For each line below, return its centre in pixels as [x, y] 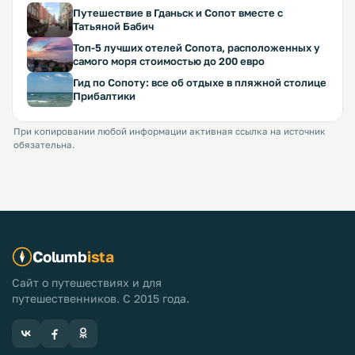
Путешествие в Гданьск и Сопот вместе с [178, 13]
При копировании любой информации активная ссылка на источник [170, 132]
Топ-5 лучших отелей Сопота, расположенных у [197, 48]
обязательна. [44, 145]
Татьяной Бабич [113, 26]
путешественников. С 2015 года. [101, 298]
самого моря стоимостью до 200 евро [169, 61]
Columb [60, 256]
